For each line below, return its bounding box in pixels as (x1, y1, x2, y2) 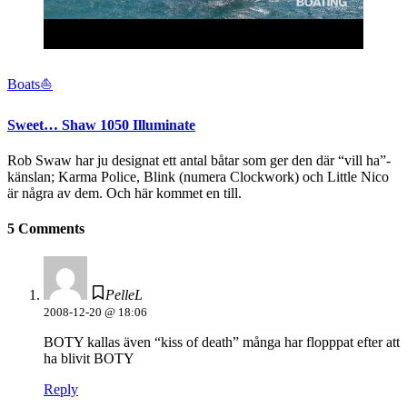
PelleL (105, 287, 143, 303)
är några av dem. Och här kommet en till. (7, 184, 242, 201)
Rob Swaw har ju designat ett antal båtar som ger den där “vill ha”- (7, 152, 391, 168)
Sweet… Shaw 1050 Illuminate (7, 116, 195, 133)
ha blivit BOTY (44, 351, 134, 367)
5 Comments (7, 221, 84, 237)
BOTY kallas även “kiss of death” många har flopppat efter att (44, 334, 400, 351)
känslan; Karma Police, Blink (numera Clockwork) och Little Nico (7, 168, 389, 184)
